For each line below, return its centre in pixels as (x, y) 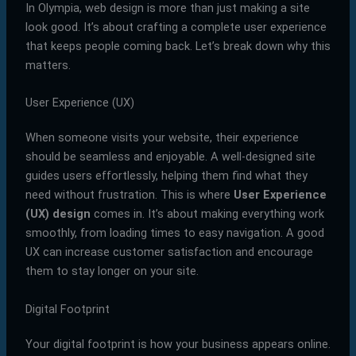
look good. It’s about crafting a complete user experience (176, 27)
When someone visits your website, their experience (162, 138)
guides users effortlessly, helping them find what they (166, 176)
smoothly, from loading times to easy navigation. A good (174, 233)
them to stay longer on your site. (112, 271)
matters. (48, 65)
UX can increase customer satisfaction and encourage (169, 252)
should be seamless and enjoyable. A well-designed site (170, 157)
